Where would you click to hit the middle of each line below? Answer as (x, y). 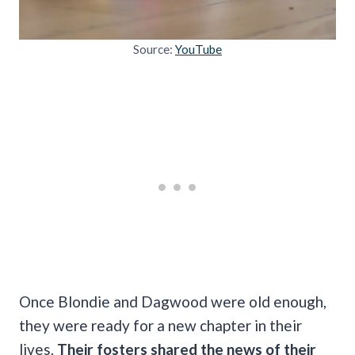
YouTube (198, 49)
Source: (154, 49)
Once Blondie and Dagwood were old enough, (173, 301)
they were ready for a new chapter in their (160, 325)
